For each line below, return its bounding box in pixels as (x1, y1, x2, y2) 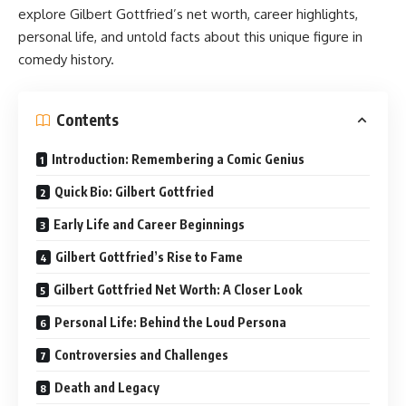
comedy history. (18, 51, 114, 69)
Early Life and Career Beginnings (53, 216, 245, 232)
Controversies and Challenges (54, 346, 228, 362)
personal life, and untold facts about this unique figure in (18, 28, 362, 46)
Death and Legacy (54, 379, 159, 395)
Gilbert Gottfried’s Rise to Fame (55, 248, 243, 265)
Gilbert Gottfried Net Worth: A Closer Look (53, 281, 302, 297)
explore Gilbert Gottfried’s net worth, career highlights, (18, 5, 358, 24)
